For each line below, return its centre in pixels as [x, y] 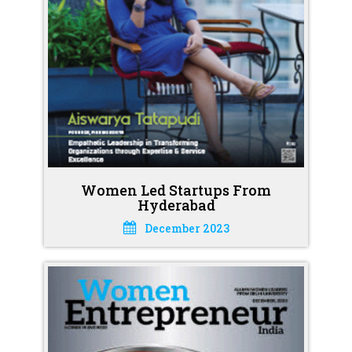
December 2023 [187, 228]
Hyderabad [176, 205]
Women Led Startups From [176, 190]
